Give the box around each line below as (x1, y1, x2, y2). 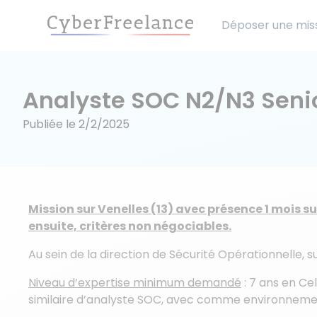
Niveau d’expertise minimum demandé (28, 275, 241, 291)
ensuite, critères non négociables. (28, 218, 231, 234)
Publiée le (23, 116, 79, 132)
